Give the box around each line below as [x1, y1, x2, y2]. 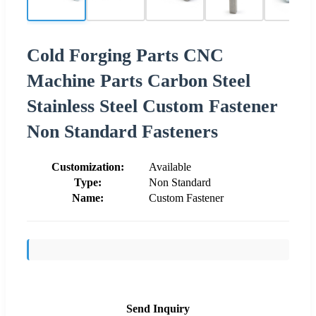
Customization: [51, 160, 124, 173]
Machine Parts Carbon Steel [27, 70, 250, 91]
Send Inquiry [126, 302, 190, 315]
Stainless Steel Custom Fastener [27, 95, 278, 116]
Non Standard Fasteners [27, 121, 218, 142]
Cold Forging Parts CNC [27, 44, 224, 66]
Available [149, 160, 191, 173]
